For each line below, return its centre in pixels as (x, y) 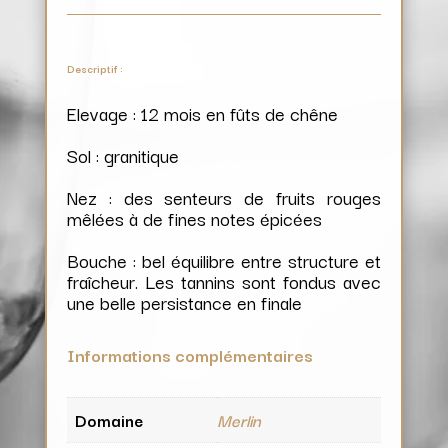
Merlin (238, 419)
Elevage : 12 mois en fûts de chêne (202, 112)
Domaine (108, 419)
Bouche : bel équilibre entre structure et (224, 259)
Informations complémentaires (189, 354)
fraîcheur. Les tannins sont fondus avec (224, 280)
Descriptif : (94, 68)
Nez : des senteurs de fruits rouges (224, 196)
